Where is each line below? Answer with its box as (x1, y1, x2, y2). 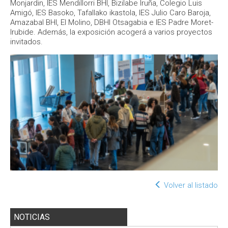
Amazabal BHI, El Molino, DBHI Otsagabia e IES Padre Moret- (10, 18, 213, 27)
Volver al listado (162, 181, 218, 190)
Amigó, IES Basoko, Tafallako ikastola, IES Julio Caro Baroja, (10, 8, 211, 17)
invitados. (10, 37, 43, 46)
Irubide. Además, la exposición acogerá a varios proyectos (10, 27, 212, 37)
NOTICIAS (14, 212, 50, 222)
